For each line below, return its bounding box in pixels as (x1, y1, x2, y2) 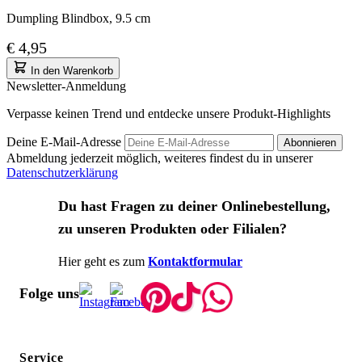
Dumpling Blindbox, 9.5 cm (6, 11, 150, 25)
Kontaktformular (148, 254, 242, 268)
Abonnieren (284, 136, 336, 149)
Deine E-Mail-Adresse (6, 134, 124, 149)
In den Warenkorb (31, 64, 113, 77)
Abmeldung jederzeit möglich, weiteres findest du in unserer (6, 150, 313, 165)
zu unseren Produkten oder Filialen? (58, 220, 287, 237)
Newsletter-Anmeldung (6, 78, 126, 93)
